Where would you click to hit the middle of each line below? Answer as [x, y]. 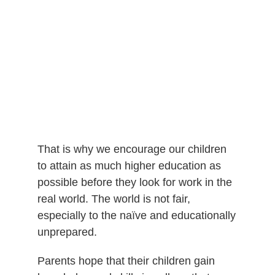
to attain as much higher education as [129, 165]
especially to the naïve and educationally [136, 215]
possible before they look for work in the [134, 182]
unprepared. [67, 232]
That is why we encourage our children [132, 149]
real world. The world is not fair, [114, 199]
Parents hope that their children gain [126, 261]
